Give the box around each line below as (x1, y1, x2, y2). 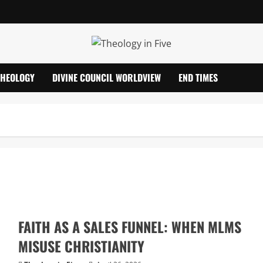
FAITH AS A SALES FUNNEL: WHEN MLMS (18, 216, 241, 238)
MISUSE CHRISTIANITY (18, 235, 144, 257)
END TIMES (178, 70, 218, 85)
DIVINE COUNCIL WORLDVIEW (52, 70, 161, 85)
